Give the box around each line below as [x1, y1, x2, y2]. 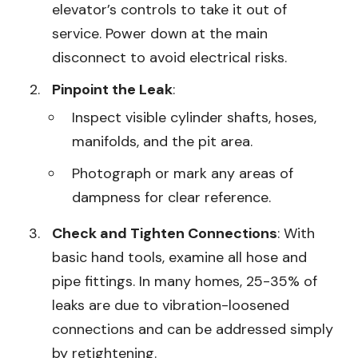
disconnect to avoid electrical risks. [52, 47, 287, 67]
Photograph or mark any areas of [72, 163, 293, 183]
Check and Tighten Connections [52, 223, 277, 243]
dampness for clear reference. [72, 187, 271, 207]
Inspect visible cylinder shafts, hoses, [72, 107, 316, 127]
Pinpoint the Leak [52, 79, 173, 99]
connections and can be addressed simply [52, 319, 333, 339]
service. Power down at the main [52, 23, 268, 43]
